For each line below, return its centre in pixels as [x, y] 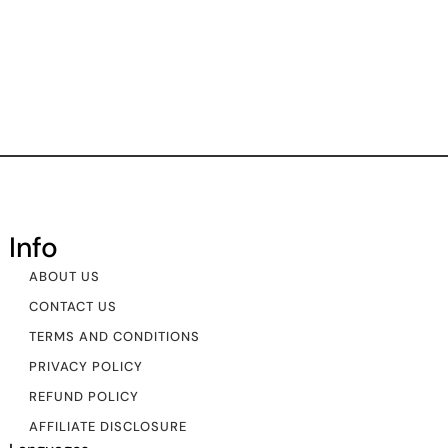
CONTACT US [73, 307]
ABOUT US [65, 277]
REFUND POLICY [84, 397]
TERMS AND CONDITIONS [115, 337]
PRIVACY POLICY [86, 367]
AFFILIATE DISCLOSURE [108, 427]
